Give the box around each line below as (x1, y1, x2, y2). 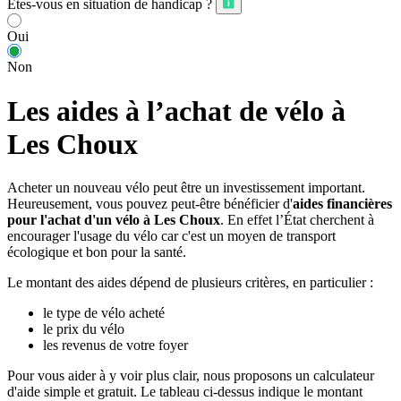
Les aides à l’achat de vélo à (7, 94, 346, 127)
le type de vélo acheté (43, 305, 165, 321)
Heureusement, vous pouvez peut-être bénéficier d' (7, 196, 293, 212)
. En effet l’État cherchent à (220, 212, 374, 228)
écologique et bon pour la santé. (7, 244, 186, 260)
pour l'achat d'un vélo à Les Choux (7, 212, 220, 228)
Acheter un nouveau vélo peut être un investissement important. (7, 180, 365, 196)
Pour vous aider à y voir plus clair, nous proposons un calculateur (7, 368, 374, 384)
